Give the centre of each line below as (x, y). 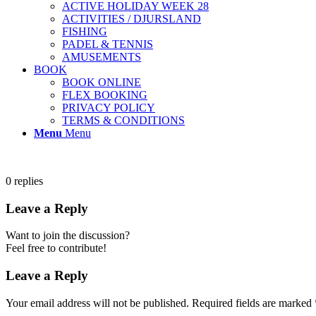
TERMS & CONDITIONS (123, 120)
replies (29, 181)
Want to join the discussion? (68, 236)
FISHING (85, 31)
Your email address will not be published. (97, 303)
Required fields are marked (253, 303)
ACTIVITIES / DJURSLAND (132, 19)
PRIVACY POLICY (109, 108)
